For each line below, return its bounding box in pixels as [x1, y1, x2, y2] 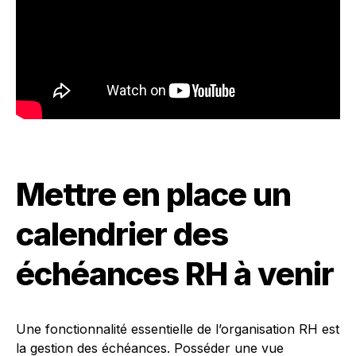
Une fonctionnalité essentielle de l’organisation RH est [16, 321, 339, 337]
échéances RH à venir [16, 254, 334, 293]
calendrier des [16, 215, 228, 253]
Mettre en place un [16, 175, 291, 214]
